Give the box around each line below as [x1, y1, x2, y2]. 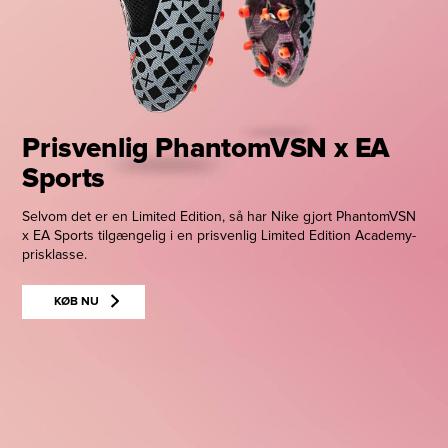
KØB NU [54, 296, 100, 309]
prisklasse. [22, 248, 88, 263]
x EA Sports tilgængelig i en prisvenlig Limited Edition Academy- [22, 229, 417, 244]
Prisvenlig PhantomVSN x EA [22, 135, 391, 164]
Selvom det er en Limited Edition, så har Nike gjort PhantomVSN [22, 210, 417, 225]
